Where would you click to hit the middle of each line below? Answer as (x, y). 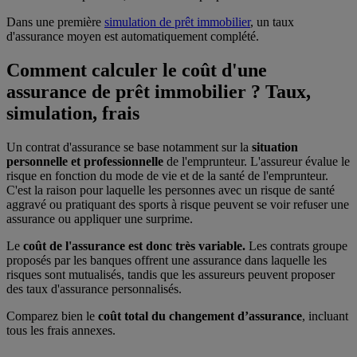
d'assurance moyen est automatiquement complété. (134, 37)
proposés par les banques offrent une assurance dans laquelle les (167, 260)
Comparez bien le (52, 316)
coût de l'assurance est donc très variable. (134, 245)
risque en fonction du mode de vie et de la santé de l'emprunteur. (167, 175)
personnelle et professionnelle (86, 161)
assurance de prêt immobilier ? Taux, (159, 92)
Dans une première (55, 22)
